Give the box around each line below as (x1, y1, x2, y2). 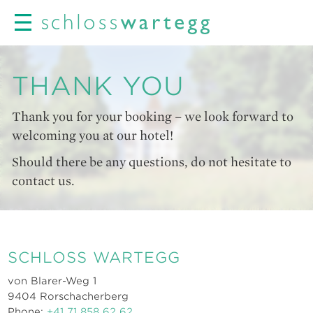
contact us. (12, 174, 75, 188)
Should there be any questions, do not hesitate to (12, 155, 291, 169)
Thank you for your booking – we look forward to (12, 110, 293, 124)
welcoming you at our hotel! (12, 129, 173, 143)
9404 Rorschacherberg (8, 291, 129, 302)
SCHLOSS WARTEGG (8, 249, 181, 266)
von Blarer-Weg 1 (8, 275, 97, 286)
